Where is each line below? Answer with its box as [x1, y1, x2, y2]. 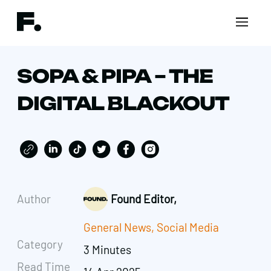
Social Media [157, 220, 220, 235]
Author [17, 192, 51, 206]
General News [83, 220, 152, 235]
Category [17, 237, 63, 252]
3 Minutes [83, 243, 132, 257]
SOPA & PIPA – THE [17, 65, 214, 88]
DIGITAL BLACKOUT [17, 92, 230, 115]
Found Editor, [111, 192, 177, 206]
